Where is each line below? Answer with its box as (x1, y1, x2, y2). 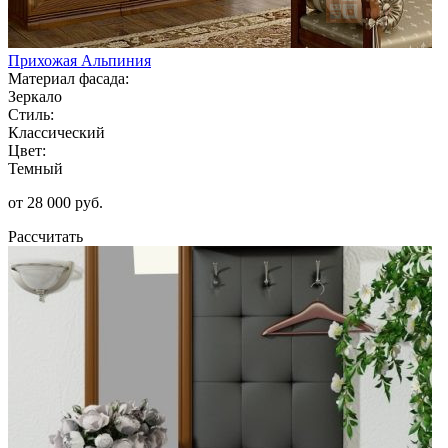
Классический (8, 123, 105, 141)
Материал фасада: (8, 69, 129, 87)
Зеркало (8, 87, 62, 105)
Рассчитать (8, 227, 83, 245)
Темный (8, 159, 63, 177)
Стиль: (8, 105, 54, 123)
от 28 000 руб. (8, 193, 103, 211)
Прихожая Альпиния (8, 51, 151, 69)
